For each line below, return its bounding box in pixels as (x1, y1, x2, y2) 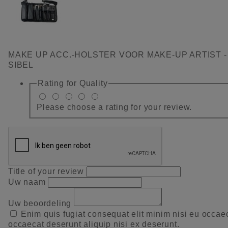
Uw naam (8, 177, 48, 186)
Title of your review (8, 166, 87, 176)
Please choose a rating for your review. (37, 102, 192, 111)
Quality (79, 79, 108, 88)
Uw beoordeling (8, 198, 74, 208)
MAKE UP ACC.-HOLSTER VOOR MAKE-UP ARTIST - (8, 50, 227, 60)
